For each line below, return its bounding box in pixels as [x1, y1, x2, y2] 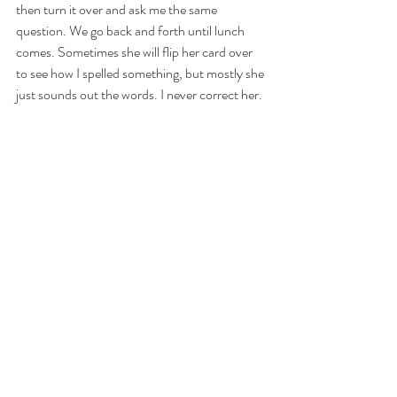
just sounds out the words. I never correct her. [16, 84, 265, 105]
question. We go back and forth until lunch [16, 20, 247, 42]
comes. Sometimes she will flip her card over [16, 42, 255, 63]
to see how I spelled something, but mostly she [16, 63, 267, 84]
